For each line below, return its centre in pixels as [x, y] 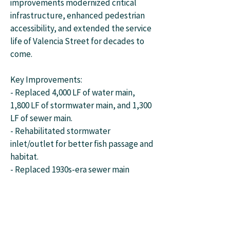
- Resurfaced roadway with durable [75, 221]
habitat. [24, 157]
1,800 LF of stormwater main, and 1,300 [81, 105]
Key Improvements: [46, 80]
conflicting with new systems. [64, 182]
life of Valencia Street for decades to [77, 41]
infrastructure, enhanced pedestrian [78, 15]
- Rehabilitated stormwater [60, 131]
